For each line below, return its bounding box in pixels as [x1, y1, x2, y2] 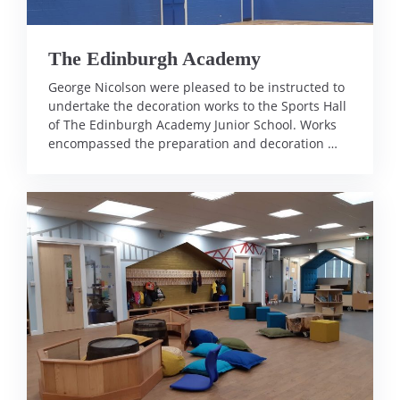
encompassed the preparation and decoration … [48, 135, 337, 152]
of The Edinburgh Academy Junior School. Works [48, 116, 337, 133]
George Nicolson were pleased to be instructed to [48, 79, 345, 96]
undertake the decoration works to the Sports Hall [48, 97, 346, 114]
